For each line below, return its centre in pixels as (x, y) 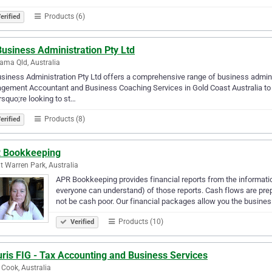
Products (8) (64, 119)
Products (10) (140, 221)
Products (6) (64, 16)
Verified (81, 222)
